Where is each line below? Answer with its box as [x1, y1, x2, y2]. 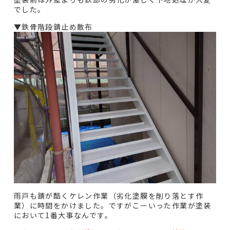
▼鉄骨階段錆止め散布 [13, 21, 93, 32]
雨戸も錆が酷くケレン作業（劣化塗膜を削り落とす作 [13, 190, 204, 201]
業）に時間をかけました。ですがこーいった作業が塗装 [13, 200, 212, 211]
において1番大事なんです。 [13, 210, 113, 221]
